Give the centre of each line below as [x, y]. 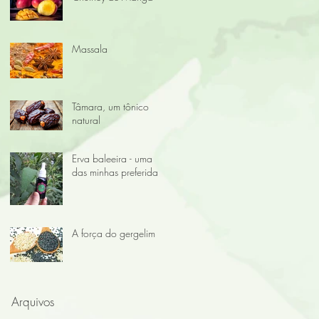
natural [86, 120]
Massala [90, 49]
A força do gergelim [114, 233]
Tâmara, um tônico [110, 106]
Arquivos [33, 302]
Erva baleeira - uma [112, 158]
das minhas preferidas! [118, 172]
